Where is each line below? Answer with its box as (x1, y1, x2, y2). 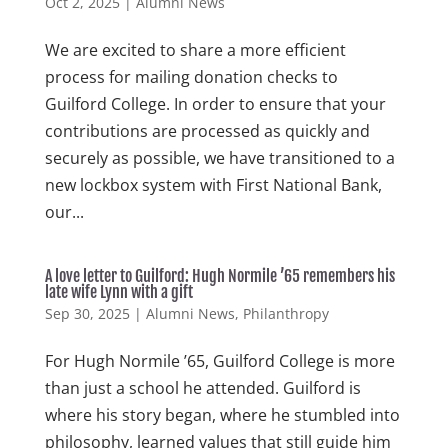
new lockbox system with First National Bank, (44, 174, 382, 196)
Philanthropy (242, 304, 329, 323)
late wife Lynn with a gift (44, 282, 193, 302)
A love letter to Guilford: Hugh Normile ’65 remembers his (44, 266, 395, 286)
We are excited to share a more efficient (44, 39, 346, 61)
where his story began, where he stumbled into (44, 404, 400, 426)
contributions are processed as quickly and (44, 120, 370, 142)
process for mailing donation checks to (44, 66, 338, 88)
